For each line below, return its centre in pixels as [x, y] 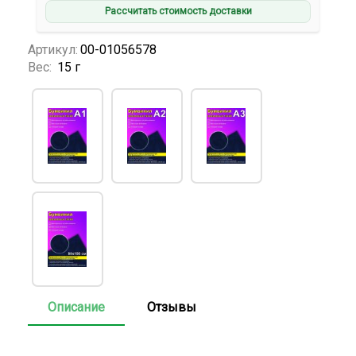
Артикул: [53, 49]
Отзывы [172, 307]
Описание [76, 307]
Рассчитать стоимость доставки [178, 12]
